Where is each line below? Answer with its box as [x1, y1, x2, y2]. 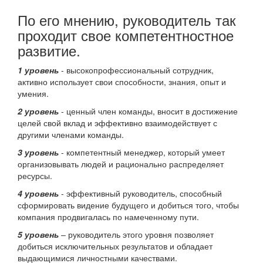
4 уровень [18, 187, 59, 199]
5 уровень [18, 228, 59, 240]
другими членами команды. [18, 129, 124, 140]
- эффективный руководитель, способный [59, 187, 222, 199]
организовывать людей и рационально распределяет [18, 158, 224, 170]
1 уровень [18, 64, 59, 76]
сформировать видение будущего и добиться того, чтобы [18, 199, 239, 211]
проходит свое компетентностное [18, 25, 234, 45]
